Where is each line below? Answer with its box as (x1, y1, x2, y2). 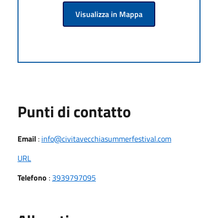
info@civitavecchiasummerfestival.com (41, 132, 171, 145)
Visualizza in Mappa (75, 8, 143, 20)
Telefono (18, 171, 47, 183)
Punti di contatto (18, 99, 131, 123)
